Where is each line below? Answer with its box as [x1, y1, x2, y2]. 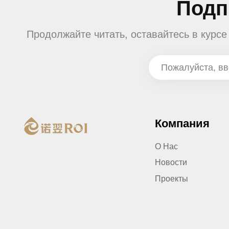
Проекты [155, 174, 189, 183]
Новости [155, 158, 188, 167]
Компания [155, 117, 210, 130]
